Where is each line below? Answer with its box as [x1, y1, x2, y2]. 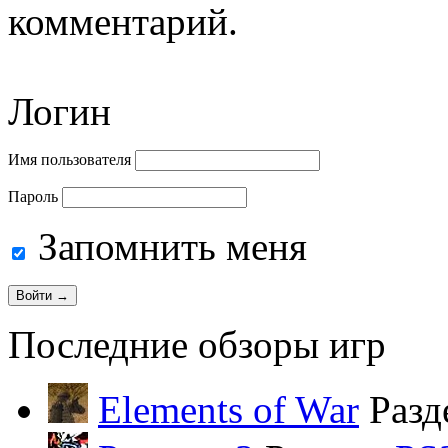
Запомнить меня [28, 224, 307, 268]
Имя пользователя [8, 150, 131, 168]
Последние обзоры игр [8, 322, 386, 366]
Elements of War [98, 387, 359, 431]
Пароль [8, 187, 58, 205]
